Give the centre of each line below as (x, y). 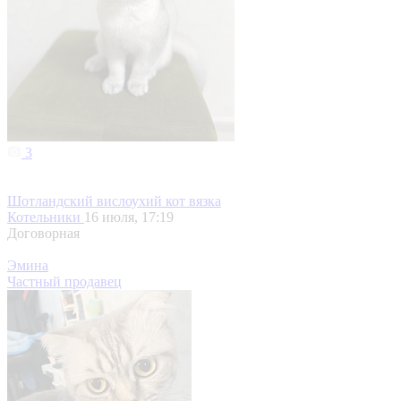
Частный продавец (64, 282)
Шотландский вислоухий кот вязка (114, 201)
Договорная (43, 234)
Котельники (46, 218)
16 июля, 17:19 (129, 218)
